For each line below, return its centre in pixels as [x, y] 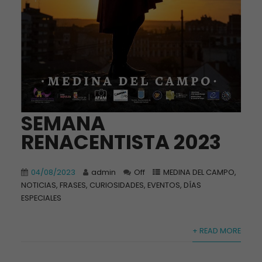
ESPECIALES [41, 198]
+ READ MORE [217, 231]
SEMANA [63, 124]
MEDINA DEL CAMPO [199, 173]
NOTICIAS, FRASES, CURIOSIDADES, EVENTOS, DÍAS [111, 185]
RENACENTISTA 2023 [121, 142]
